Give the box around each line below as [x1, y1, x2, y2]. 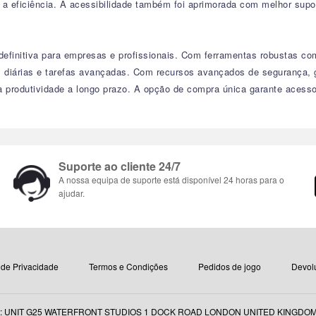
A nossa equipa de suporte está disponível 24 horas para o [58, 174, 284, 186]
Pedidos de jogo [197, 260, 261, 272]
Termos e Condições [88, 260, 168, 272]
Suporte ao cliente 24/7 [58, 158, 181, 174]
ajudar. [58, 187, 85, 199]
